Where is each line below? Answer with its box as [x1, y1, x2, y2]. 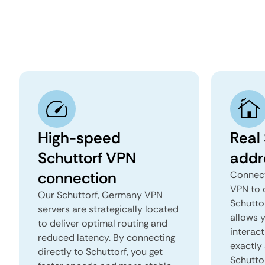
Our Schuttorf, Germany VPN [38, 189, 163, 201]
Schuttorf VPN [38, 148, 136, 168]
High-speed [38, 128, 121, 148]
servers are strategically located [38, 203, 179, 215]
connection [38, 168, 117, 188]
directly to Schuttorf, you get [38, 245, 163, 258]
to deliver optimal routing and [38, 217, 167, 230]
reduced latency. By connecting [38, 231, 175, 244]
